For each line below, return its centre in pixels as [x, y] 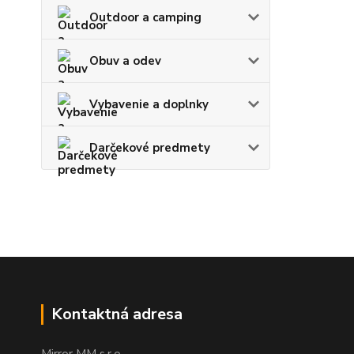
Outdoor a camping [145, 17]
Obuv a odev [125, 61]
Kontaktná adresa [117, 314]
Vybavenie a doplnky [149, 104]
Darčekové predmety [150, 148]
